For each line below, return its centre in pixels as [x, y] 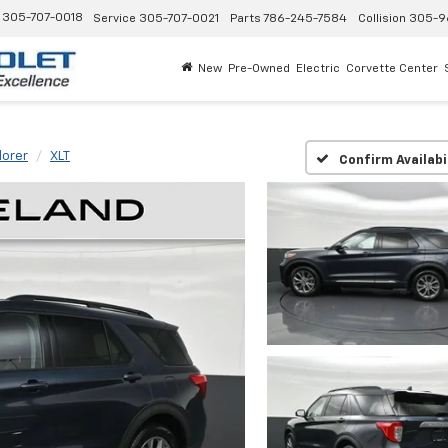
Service [114, 19]
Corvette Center [392, 68]
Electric [318, 68]
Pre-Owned [259, 68]
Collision [382, 19]
